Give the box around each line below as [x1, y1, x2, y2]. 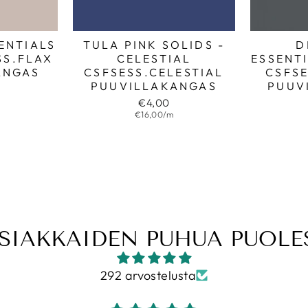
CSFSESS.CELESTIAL [84, 65, 224, 79]
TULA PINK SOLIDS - [82, 37, 225, 52]
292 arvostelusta [100, 267, 197, 283]
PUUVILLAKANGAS [91, 78, 217, 93]
